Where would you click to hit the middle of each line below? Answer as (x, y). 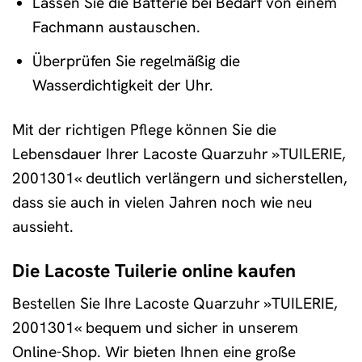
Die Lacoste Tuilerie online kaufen (154, 270)
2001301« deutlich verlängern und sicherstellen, (180, 178)
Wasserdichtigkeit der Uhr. (122, 85)
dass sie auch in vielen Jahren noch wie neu (162, 202)
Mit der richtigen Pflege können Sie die (144, 129)
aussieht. (43, 226)
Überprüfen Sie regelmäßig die (136, 61)
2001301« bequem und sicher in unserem (155, 328)
